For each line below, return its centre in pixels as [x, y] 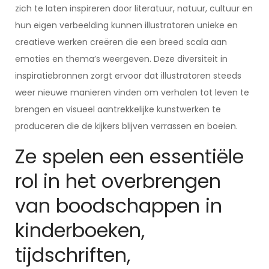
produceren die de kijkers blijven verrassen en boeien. [126, 126]
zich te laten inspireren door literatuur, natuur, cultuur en [134, 8]
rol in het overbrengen [118, 181]
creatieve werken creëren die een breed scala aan [121, 42]
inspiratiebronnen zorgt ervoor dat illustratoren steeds [128, 76]
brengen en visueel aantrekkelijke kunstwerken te [118, 109]
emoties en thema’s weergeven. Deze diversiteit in [121, 59]
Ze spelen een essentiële [129, 156]
